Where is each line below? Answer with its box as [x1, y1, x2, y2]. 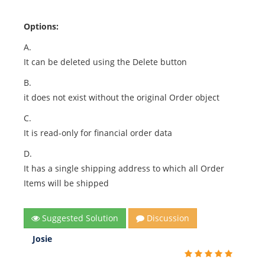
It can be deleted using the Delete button [24, 56, 187, 67]
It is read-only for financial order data [24, 127, 172, 138]
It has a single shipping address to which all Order [24, 163, 224, 174]
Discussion [144, 212, 189, 224]
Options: [24, 21, 59, 32]
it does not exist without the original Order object [24, 92, 219, 103]
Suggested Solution [40, 212, 118, 224]
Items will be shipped [24, 177, 109, 189]
